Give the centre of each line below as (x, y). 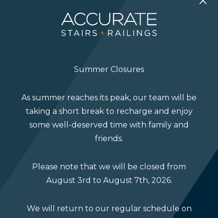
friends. (109, 138)
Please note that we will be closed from (109, 166)
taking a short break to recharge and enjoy (109, 111)
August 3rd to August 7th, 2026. (109, 180)
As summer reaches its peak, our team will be (109, 97)
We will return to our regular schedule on (109, 208)
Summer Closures (109, 69)
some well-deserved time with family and (109, 125)
